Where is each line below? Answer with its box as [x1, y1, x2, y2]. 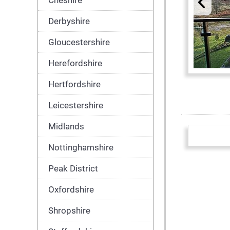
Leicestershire [48, 100, 103, 110]
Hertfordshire [48, 79, 101, 89]
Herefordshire [48, 58, 102, 68]
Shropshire [48, 205, 90, 216]
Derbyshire [48, 16, 90, 26]
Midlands [48, 121, 84, 131]
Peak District [48, 163, 98, 174]
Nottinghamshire [48, 142, 113, 152]
